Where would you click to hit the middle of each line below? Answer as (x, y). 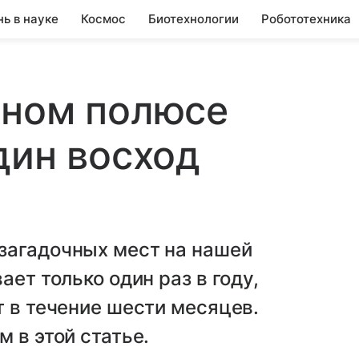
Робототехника (306, 19)
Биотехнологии (194, 19)
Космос (103, 19)
